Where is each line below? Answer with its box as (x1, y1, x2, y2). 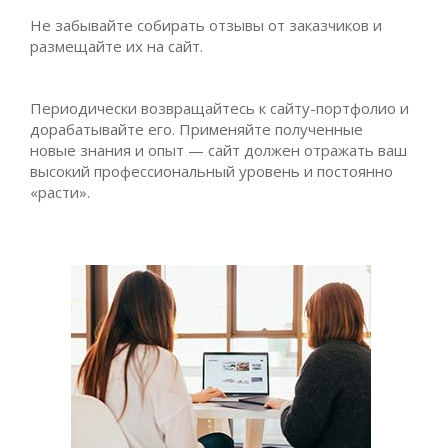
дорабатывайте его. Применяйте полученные (30, 119, 363, 140)
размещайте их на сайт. (30, 36, 203, 57)
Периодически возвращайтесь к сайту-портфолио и (30, 98, 409, 119)
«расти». (30, 182, 94, 203)
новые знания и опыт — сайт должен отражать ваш (30, 140, 407, 161)
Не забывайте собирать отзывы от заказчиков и (30, 15, 382, 36)
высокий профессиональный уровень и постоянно (30, 161, 393, 182)
